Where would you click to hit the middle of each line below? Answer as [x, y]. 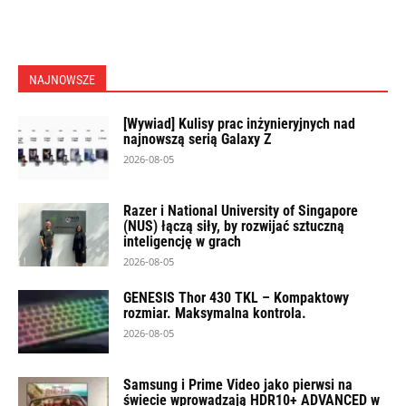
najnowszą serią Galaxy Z [197, 139]
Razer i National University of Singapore [241, 211]
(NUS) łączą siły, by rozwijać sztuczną [234, 226]
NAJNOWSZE [62, 80]
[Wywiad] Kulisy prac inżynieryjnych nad [239, 124]
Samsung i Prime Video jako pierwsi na [238, 385]
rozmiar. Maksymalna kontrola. [215, 313]
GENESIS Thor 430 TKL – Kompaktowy [236, 298]
